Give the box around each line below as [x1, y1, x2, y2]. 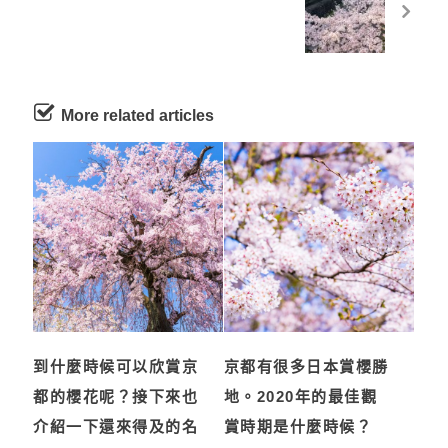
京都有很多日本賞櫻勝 [223, 357, 389, 375]
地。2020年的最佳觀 [223, 387, 378, 405]
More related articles [61, 107, 215, 125]
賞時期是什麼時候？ [223, 417, 373, 435]
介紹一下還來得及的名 [33, 417, 199, 435]
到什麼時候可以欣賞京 [33, 357, 199, 375]
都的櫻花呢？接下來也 [33, 387, 199, 405]
